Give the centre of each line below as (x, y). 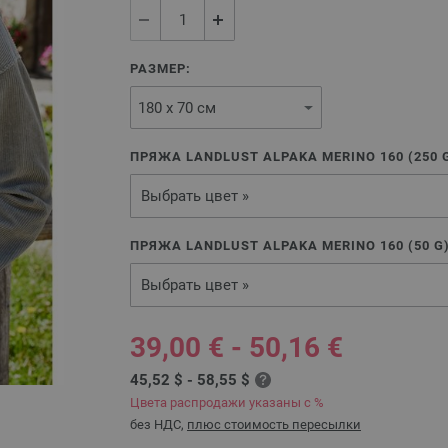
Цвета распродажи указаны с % (227, 402)
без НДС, (158, 424)
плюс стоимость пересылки (274, 424)
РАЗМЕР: (160, 68)
